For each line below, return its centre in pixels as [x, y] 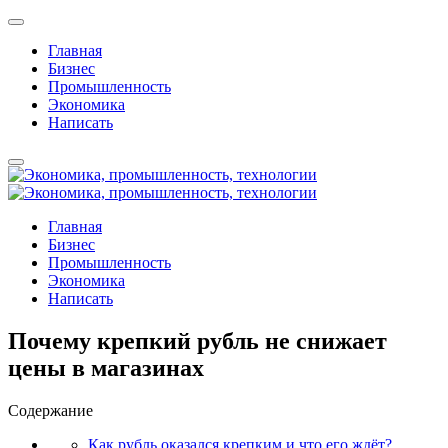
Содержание [50, 410]
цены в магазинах [106, 367]
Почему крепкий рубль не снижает [197, 340]
